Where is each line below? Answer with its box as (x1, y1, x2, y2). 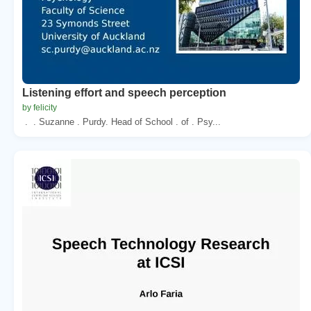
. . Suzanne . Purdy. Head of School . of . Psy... (22, 116, 221, 127)
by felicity (22, 102, 57, 112)
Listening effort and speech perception (22, 86, 226, 99)
